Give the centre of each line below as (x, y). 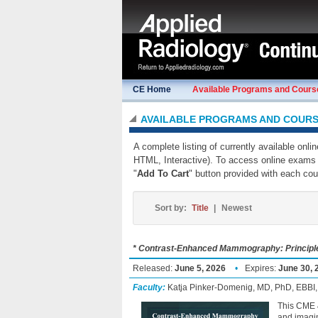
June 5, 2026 (200, 268)
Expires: (262, 268)
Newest (237, 208)
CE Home (152, 89)
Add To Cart (163, 174)
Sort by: (172, 208)
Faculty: (149, 287)
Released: (154, 268)
